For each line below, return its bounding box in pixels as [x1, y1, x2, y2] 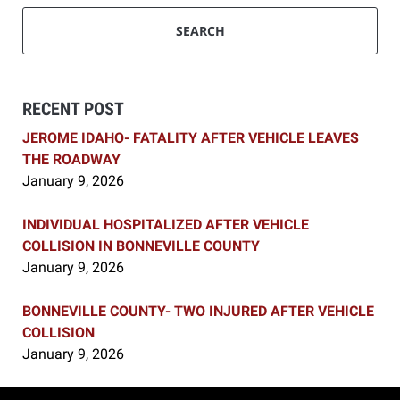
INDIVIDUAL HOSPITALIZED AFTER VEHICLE [22, 216, 309, 234]
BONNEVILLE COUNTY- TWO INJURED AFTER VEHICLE [22, 303, 374, 321]
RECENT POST [22, 98, 124, 121]
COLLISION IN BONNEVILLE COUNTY [22, 237, 260, 255]
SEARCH [175, 22, 225, 40]
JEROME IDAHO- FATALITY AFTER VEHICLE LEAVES [22, 129, 359, 147]
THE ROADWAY [22, 151, 121, 169]
